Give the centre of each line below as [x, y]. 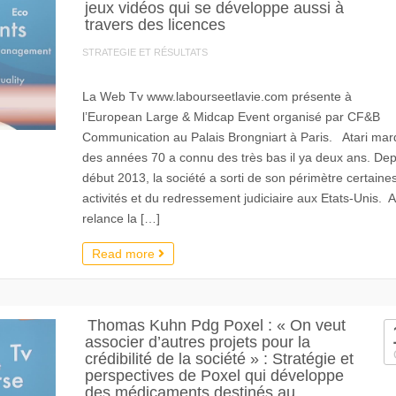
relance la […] [121, 218]
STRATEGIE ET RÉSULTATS [145, 52]
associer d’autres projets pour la [197, 342]
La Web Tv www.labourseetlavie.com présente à [217, 96]
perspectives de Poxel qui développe [214, 376]
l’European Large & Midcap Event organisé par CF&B [231, 117]
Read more [125, 254]
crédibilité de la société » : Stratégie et [219, 359]
